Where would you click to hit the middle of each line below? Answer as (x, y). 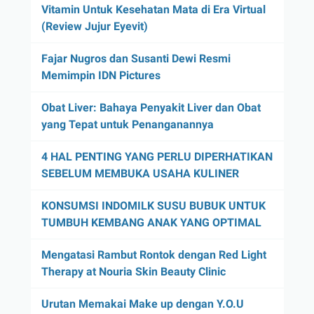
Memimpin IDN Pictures (101, 76)
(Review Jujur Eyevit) (94, 27)
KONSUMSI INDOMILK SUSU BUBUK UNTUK (153, 206)
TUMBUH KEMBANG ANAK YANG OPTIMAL (151, 223)
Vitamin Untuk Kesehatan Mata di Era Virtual (153, 10)
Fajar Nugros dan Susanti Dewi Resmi (136, 59)
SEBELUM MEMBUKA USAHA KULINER (140, 174)
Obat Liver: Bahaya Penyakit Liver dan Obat (151, 108)
